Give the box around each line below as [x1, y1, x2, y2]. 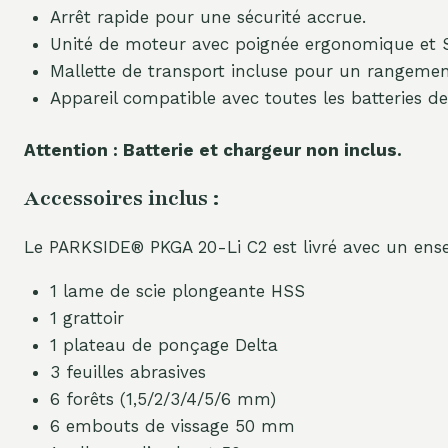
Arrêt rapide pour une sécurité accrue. [49, 6, 366, 27]
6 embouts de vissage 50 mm [49, 416, 295, 437]
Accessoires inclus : [24, 184, 219, 214]
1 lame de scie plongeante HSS [49, 281, 305, 302]
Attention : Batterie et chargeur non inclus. [24, 140, 402, 161]
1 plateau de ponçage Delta [49, 335, 278, 356]
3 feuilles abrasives [49, 362, 206, 383]
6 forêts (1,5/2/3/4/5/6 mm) [49, 389, 276, 410]
